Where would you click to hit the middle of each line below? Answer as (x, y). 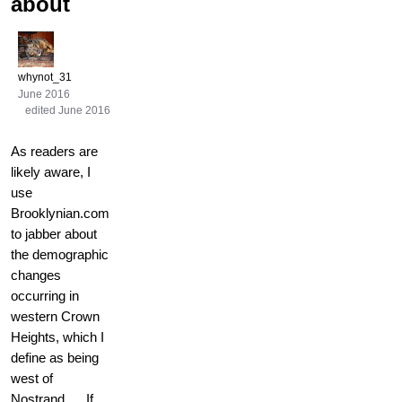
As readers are (54, 152)
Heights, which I (57, 337)
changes (36, 275)
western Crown (55, 317)
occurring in (45, 296)
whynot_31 (45, 77)
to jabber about (54, 234)
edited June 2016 (68, 110)
